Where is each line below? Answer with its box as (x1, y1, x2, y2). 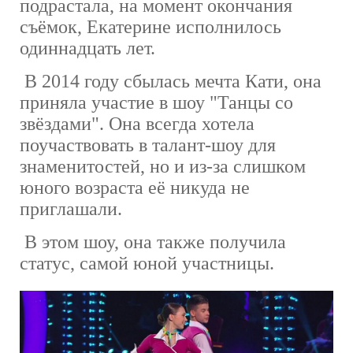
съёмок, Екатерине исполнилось (20, 17, 281, 38)
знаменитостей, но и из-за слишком (20, 156, 306, 177)
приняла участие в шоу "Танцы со (20, 92, 293, 113)
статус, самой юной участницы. (20, 253, 274, 274)
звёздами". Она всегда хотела (20, 113, 255, 135)
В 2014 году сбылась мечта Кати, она (20, 71, 321, 92)
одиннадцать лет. (20, 38, 155, 59)
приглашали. (20, 199, 122, 220)
